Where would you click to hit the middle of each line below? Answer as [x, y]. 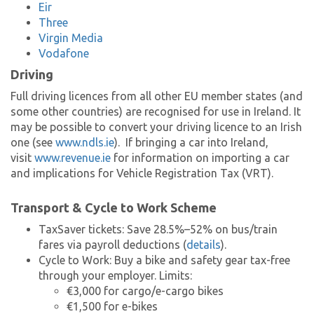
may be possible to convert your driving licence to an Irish [156, 127]
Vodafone [64, 54]
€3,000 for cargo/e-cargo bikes [145, 291]
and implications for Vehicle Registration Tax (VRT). [142, 173]
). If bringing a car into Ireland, [191, 143]
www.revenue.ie [73, 158]
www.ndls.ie [85, 143]
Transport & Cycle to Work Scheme [114, 208]
